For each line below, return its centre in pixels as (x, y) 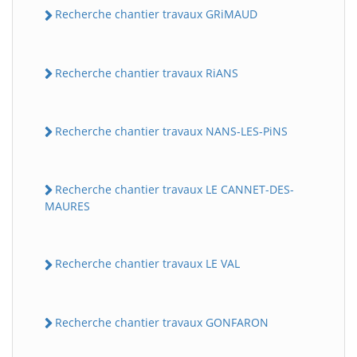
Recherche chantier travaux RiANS (147, 73)
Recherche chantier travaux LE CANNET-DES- (175, 189)
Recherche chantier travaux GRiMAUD (156, 14)
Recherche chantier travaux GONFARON (162, 322)
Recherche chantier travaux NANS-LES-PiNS (171, 131)
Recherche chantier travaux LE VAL (147, 264)
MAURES (67, 206)
